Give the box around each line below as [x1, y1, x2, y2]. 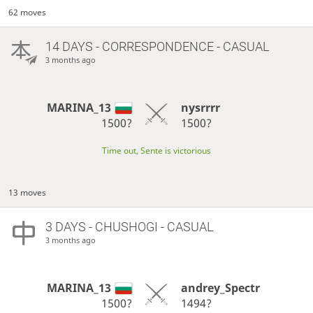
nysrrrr [180, 100, 220, 116]
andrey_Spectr [180, 280, 260, 296]
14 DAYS [45, 39, 93, 54]
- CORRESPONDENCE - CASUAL [92, 39, 269, 54]
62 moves [8, 6, 47, 18]
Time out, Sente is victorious [102, 145, 211, 157]
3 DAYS [45, 219, 86, 235]
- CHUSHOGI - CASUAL [85, 219, 213, 235]
